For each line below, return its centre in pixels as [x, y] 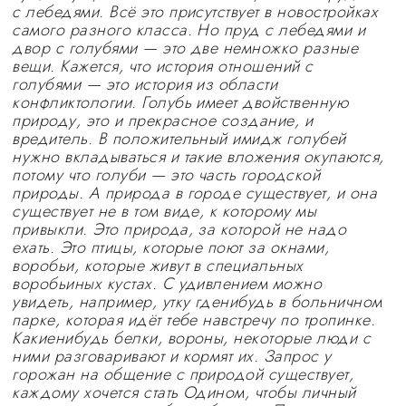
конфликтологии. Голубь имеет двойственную [180, 102]
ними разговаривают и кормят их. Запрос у [172, 356]
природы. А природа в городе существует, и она [195, 193]
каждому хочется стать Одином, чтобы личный [184, 392]
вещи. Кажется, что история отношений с [163, 66]
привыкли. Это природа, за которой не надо [179, 229]
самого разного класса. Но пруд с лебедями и [189, 30]
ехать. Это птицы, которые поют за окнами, [171, 247]
